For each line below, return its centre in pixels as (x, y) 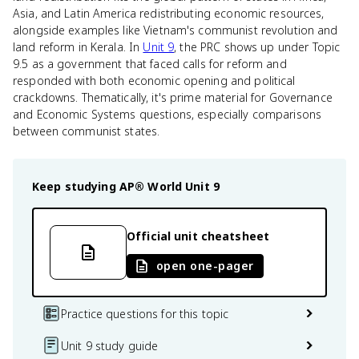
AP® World (151, 186)
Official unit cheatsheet (198, 236)
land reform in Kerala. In (78, 47)
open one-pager (205, 266)
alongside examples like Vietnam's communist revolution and (175, 30)
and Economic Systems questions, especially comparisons (167, 114)
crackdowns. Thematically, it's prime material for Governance (173, 97)
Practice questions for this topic (145, 313)
